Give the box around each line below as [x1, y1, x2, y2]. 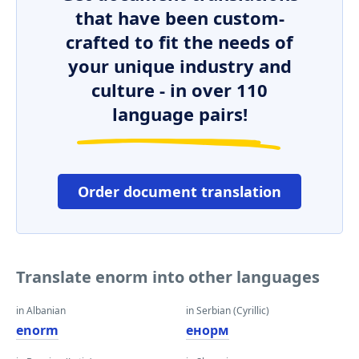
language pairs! [111, 102, 248, 126]
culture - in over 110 [91, 78, 268, 102]
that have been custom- [75, 6, 284, 30]
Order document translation [78, 182, 281, 201]
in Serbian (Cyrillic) [186, 304, 269, 317]
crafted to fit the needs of [66, 30, 293, 54]
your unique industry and [67, 54, 292, 78]
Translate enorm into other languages [16, 266, 320, 288]
